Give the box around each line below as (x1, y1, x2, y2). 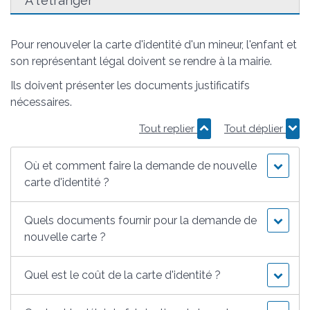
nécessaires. (10, 95, 72, 109)
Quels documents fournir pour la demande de (24, 214, 257, 228)
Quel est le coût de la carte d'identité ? (24, 268, 221, 282)
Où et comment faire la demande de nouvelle (24, 159, 257, 173)
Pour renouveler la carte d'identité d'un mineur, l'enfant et (10, 37, 297, 51)
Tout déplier (224, 122, 286, 136)
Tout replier (139, 122, 197, 136)
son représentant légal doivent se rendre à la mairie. (10, 54, 272, 68)
